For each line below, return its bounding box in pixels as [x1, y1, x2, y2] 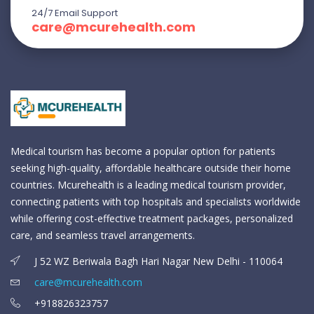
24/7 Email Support [32, 6, 118, 20]
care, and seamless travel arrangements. [11, 228, 195, 243]
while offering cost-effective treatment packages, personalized [11, 212, 293, 226]
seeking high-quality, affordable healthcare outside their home [11, 161, 291, 175]
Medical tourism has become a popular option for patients [11, 144, 275, 158]
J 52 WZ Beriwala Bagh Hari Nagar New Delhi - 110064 [32, 254, 282, 268]
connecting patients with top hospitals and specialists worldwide [11, 195, 301, 209]
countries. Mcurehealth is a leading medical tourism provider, [11, 178, 286, 192]
